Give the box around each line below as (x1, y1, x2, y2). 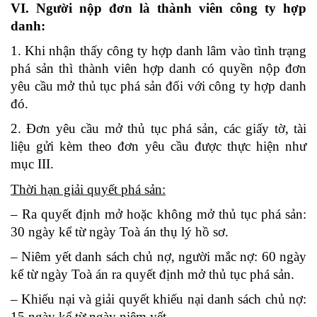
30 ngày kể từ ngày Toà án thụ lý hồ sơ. (11, 224, 229, 239)
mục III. (11, 156, 54, 171)
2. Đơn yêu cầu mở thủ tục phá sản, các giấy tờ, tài (11, 120, 306, 136)
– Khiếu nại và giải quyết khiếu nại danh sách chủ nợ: (11, 291, 306, 306)
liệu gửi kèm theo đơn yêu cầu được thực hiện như (11, 138, 306, 154)
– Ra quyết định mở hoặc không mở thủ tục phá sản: (11, 206, 306, 221)
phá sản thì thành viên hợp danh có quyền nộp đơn (11, 60, 306, 76)
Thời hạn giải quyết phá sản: (11, 181, 166, 197)
